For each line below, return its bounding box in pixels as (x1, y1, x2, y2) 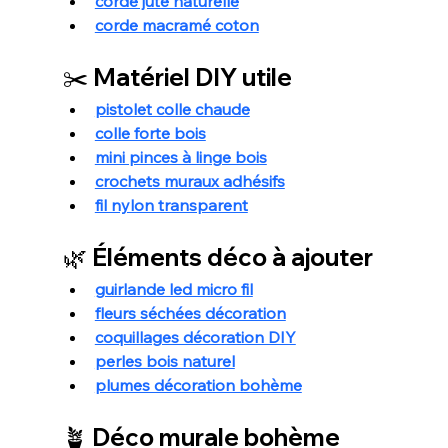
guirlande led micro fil (94, 278, 253, 299)
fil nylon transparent (94, 194, 248, 215)
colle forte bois (94, 122, 206, 143)
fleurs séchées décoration (94, 302, 286, 323)
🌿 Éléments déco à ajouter (62, 241, 373, 272)
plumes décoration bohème (94, 374, 302, 395)
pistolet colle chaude (94, 98, 250, 119)
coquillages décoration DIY (94, 326, 296, 347)
